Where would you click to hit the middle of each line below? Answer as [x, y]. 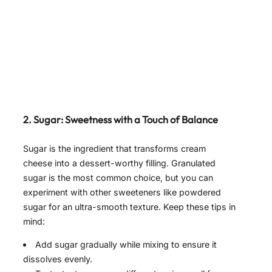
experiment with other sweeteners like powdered [122, 192]
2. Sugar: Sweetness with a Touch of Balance [121, 120]
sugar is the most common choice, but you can [118, 177]
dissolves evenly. [58, 259]
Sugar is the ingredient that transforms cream [114, 148]
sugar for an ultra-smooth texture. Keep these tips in [129, 206]
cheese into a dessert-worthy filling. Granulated [119, 163]
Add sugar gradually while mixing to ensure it [126, 245]
